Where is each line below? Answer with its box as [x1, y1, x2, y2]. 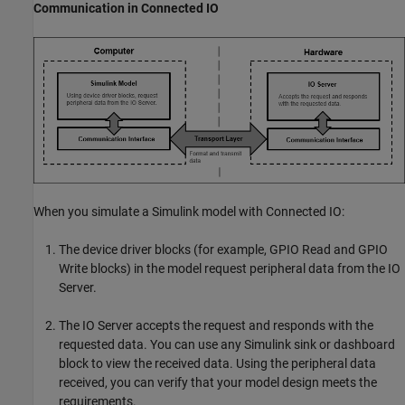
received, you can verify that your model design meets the [59, 375, 377, 391]
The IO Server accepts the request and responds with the [59, 318, 373, 334]
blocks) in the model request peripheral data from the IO [88, 261, 400, 277]
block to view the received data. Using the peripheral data [59, 356, 376, 372]
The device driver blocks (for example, [59, 242, 269, 258]
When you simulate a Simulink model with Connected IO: [33, 204, 344, 220]
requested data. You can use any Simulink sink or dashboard [59, 337, 395, 353]
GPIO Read [269, 242, 331, 258]
